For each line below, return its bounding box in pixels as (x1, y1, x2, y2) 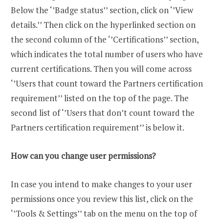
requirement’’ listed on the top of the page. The (11, 92, 189, 104)
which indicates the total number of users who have (11, 48, 203, 60)
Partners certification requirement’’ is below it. (11, 122, 184, 133)
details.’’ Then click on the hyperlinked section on (11, 19, 196, 31)
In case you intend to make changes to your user (11, 178, 192, 190)
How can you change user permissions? (11, 150, 156, 162)
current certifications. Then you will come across (11, 63, 192, 75)
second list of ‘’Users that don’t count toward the (11, 107, 195, 119)
